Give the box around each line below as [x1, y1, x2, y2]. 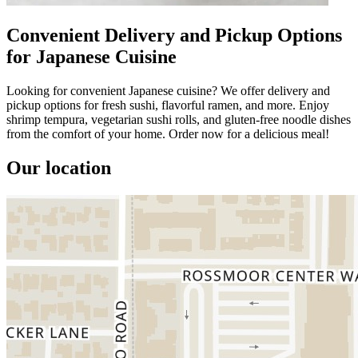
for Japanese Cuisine [6, 46, 177, 67]
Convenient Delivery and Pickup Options [6, 24, 342, 46]
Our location [6, 157, 111, 178]
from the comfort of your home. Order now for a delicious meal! [6, 126, 329, 141]
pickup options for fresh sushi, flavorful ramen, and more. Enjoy [6, 97, 329, 112]
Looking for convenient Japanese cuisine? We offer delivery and [6, 83, 330, 97]
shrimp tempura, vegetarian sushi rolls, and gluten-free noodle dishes [6, 112, 351, 126]
